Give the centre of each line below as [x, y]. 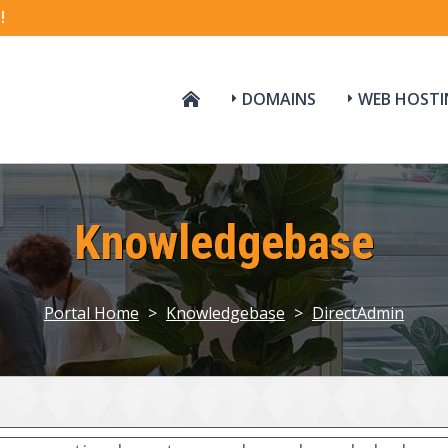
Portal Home [91, 313]
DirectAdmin [358, 313]
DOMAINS [278, 98]
